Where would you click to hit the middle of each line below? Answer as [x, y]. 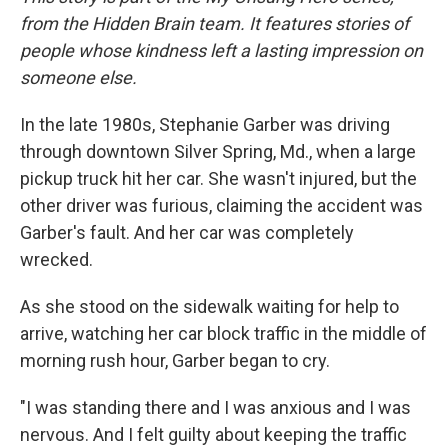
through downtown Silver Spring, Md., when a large [218, 151]
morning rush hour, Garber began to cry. [175, 360]
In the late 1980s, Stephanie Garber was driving [205, 124]
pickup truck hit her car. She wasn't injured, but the [218, 178]
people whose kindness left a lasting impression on [221, 50]
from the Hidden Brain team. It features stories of [214, 23]
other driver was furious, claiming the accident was [221, 205]
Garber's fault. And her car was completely [187, 232]
